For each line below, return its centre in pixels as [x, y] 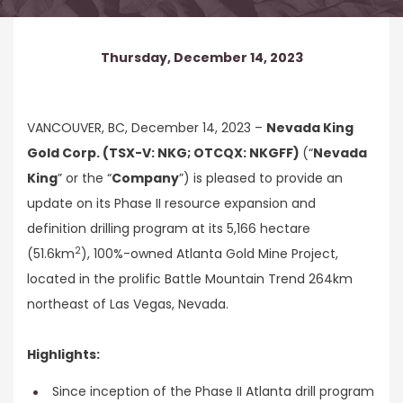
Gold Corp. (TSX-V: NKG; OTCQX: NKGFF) [165, 152]
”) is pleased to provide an [261, 178]
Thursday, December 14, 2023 [201, 58]
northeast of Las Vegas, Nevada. [128, 304]
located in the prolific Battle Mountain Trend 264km [190, 278]
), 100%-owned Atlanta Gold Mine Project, [210, 253]
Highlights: [63, 354]
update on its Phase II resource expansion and [171, 203]
